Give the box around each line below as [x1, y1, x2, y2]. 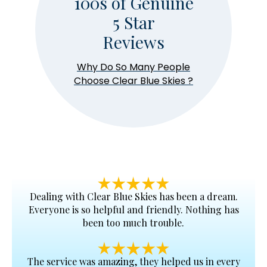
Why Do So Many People [77, 60, 190, 74]
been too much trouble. [83, 216, 184, 229]
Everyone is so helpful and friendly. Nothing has [28, 203, 239, 216]
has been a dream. [159, 190, 238, 203]
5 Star [112, 11, 155, 34]
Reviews [103, 31, 164, 54]
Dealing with [29, 190, 87, 203]
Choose [74, 74, 112, 88]
